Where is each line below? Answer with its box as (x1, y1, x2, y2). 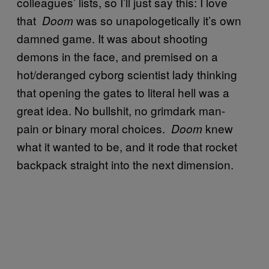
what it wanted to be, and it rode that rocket (17, 138, 237, 155)
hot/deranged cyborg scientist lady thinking (17, 66, 237, 83)
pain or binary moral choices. (17, 120, 168, 137)
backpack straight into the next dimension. (17, 156, 234, 173)
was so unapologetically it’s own (73, 12, 241, 29)
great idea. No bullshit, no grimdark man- (17, 102, 225, 119)
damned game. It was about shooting (17, 30, 208, 47)
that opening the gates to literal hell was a (17, 84, 229, 101)
